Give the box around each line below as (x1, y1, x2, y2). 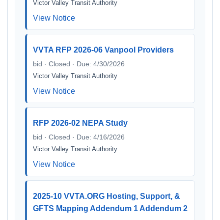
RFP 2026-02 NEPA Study (33, 119, 128, 127)
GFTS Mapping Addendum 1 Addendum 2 (33, 204, 188, 213)
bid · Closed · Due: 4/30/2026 (33, 60, 125, 68)
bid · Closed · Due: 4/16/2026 (33, 133, 125, 141)
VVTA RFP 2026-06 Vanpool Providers (33, 46, 174, 54)
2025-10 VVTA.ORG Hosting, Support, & (33, 192, 180, 200)
